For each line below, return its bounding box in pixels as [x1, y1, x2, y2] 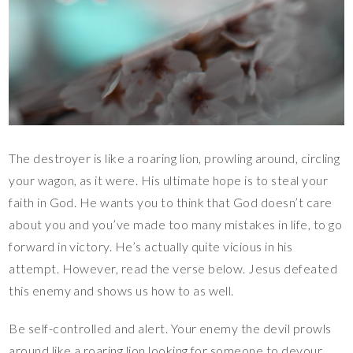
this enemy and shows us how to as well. [9, 283, 234, 299]
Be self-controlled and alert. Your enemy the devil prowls [9, 321, 332, 336]
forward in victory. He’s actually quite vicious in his [9, 239, 293, 255]
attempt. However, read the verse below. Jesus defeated [9, 261, 338, 277]
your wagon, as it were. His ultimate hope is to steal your [9, 173, 329, 188]
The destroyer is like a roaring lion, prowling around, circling [9, 150, 340, 166]
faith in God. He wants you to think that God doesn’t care [9, 195, 333, 210]
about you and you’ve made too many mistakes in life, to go [9, 217, 343, 232]
